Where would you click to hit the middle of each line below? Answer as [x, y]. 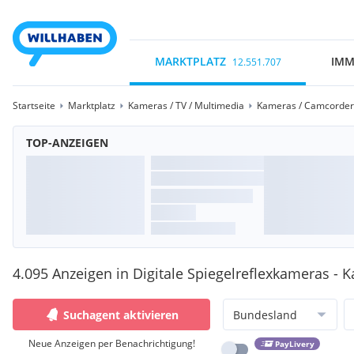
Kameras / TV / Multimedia [186, 105]
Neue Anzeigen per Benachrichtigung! [111, 343]
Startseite [34, 105]
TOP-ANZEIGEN [67, 143]
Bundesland [265, 314]
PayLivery [294, 344]
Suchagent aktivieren [121, 314]
